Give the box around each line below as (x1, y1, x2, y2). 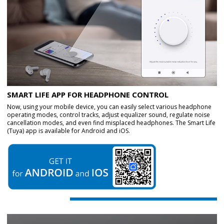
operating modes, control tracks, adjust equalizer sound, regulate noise (7, 110, 210, 119)
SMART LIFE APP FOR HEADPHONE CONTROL (7, 89, 168, 100)
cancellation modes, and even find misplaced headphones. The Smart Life (7, 118, 215, 127)
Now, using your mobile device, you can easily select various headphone (7, 102, 211, 111)
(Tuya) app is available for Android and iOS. (7, 126, 130, 135)
